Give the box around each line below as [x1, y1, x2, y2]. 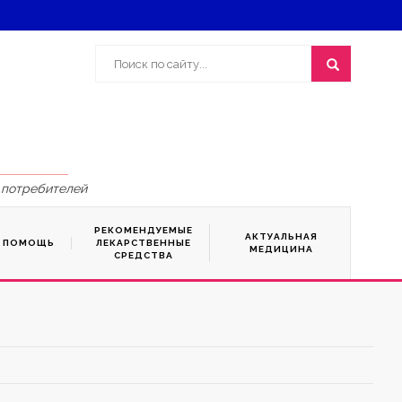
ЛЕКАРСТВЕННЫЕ [96, 238, 191, 248]
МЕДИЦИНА [249, 244, 313, 254]
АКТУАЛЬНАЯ [245, 232, 318, 241]
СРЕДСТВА [114, 250, 173, 260]
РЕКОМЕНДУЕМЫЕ [94, 225, 193, 235]
